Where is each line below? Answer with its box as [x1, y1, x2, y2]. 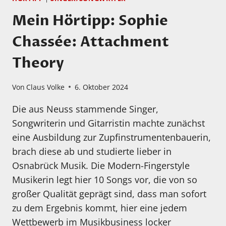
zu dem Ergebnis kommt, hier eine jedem [12, 201, 187, 214]
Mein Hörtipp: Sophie [12, 11, 168, 31]
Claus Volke [26, 82, 65, 92]
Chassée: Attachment [12, 32, 169, 52]
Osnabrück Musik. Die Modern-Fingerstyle [12, 159, 190, 172]
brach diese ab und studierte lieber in [12, 145, 172, 157]
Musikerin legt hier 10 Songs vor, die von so [12, 173, 197, 186]
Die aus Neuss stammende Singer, [12, 102, 158, 115]
